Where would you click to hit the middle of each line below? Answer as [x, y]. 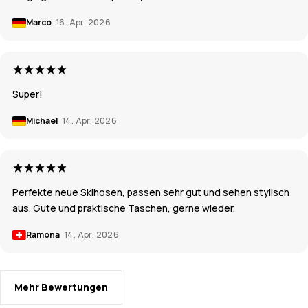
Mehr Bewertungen [61, 287]
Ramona [44, 235]
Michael [43, 121]
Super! [27, 94]
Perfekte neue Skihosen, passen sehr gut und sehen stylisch [151, 192]
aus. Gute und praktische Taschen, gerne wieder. [124, 208]
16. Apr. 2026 [84, 23]
